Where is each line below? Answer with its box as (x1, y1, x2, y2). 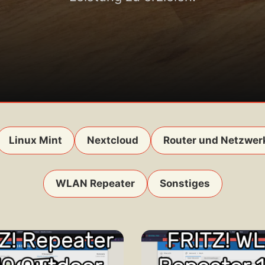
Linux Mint (9, 134, 62, 146)
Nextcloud (87, 134, 138, 146)
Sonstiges (159, 177, 210, 189)
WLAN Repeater (55, 177, 135, 189)
